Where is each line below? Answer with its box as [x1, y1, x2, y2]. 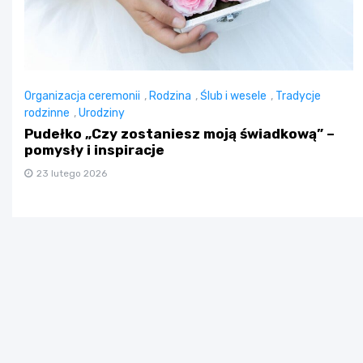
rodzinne [24, 106, 70, 121]
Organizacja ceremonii [24, 88, 140, 103]
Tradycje [275, 88, 321, 103]
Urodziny [79, 106, 125, 121]
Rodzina [149, 88, 191, 103]
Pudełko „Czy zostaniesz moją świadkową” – [24, 126, 335, 143]
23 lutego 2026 [36, 168, 107, 180]
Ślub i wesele [200, 88, 267, 103]
